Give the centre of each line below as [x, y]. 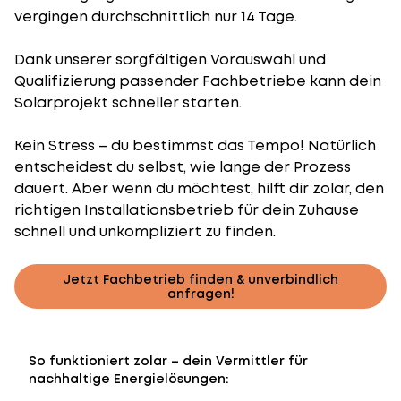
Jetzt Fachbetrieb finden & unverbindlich [200, 279]
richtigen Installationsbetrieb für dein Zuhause [187, 210]
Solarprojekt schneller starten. [128, 102]
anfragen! [200, 294]
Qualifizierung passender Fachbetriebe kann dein [198, 81]
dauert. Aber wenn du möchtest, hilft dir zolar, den [199, 188]
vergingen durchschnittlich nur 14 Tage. [156, 17]
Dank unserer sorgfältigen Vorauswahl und [170, 60]
